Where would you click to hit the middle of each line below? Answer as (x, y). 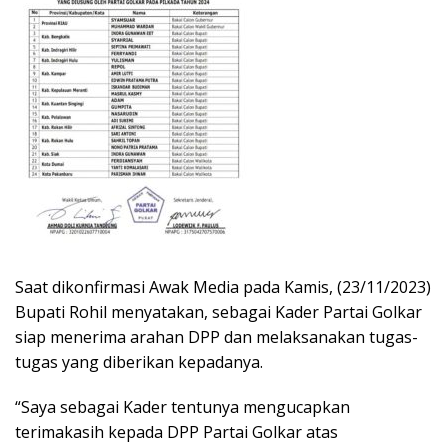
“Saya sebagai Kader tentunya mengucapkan (182, 407)
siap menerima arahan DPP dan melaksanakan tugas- (216, 337)
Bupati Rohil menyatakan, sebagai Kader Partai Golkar (218, 312)
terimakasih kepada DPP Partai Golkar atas (176, 432)
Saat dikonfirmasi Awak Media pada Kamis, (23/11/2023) (223, 287)
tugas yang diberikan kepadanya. (139, 362)
